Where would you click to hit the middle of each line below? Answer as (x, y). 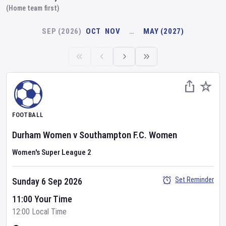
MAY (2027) (164, 31)
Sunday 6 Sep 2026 (47, 181)
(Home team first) (33, 8)
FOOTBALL (28, 115)
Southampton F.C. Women (128, 135)
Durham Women (42, 135)
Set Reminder (194, 180)
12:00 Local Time (39, 212)
